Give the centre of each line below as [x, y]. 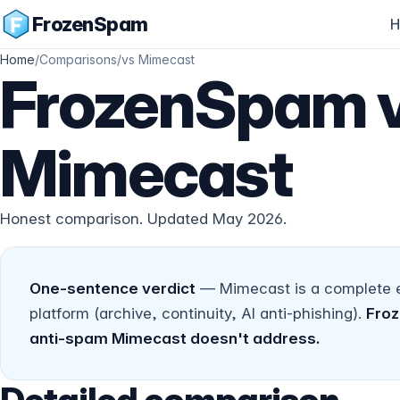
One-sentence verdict [112, 288]
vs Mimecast [158, 59]
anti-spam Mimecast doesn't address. [175, 338]
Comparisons [78, 59]
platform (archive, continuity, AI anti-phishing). [198, 313]
